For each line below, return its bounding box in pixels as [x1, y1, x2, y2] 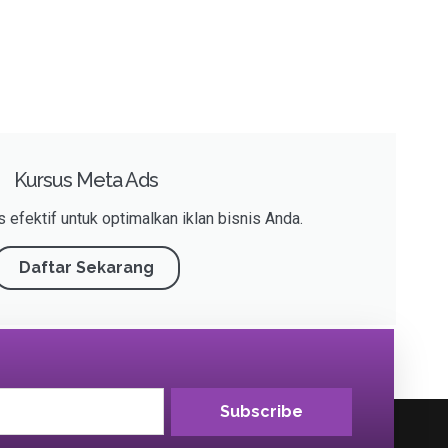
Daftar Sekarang [18, 258, 154, 278]
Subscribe [220, 401, 304, 421]
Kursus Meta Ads [14, 168, 158, 193]
